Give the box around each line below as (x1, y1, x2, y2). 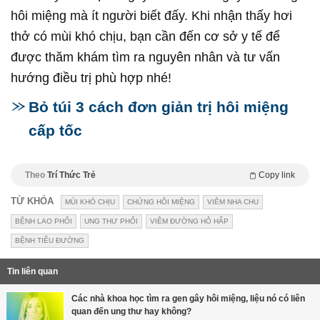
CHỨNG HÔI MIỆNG (127, 198, 195, 206)
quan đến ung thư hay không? (71, 306, 191, 317)
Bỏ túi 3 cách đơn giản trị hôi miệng (29, 99, 289, 116)
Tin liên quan (7, 266, 58, 277)
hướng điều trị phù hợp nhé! (11, 71, 171, 86)
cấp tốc (29, 122, 82, 139)
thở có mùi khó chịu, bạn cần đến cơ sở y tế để (11, 29, 280, 44)
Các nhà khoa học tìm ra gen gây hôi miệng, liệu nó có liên (71, 294, 305, 304)
